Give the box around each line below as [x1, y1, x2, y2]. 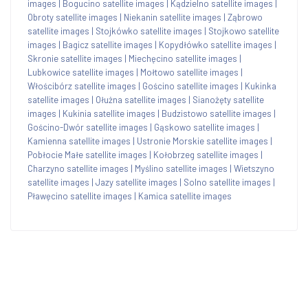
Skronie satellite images [27, 52, 122, 64]
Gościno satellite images [142, 80, 239, 91]
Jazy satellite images [96, 176, 177, 188]
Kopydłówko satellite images [159, 38, 272, 50]
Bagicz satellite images [63, 38, 153, 50]
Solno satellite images [184, 176, 271, 188]
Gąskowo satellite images [154, 121, 255, 133]
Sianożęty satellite [192, 93, 264, 105]
